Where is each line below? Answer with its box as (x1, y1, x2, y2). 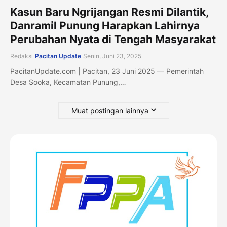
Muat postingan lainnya (71, 106, 148, 115)
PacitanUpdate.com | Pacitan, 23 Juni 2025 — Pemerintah (10, 67, 204, 75)
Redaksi (10, 52, 33, 60)
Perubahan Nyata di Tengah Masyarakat (10, 33, 216, 46)
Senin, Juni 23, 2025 (83, 52, 141, 60)
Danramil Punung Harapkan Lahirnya (10, 19, 200, 32)
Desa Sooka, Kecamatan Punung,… (10, 78, 126, 86)
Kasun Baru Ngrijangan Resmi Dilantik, (10, 6, 208, 18)
